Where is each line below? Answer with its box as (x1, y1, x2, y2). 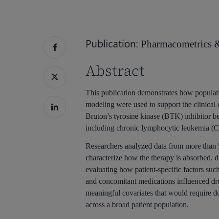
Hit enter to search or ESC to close (44, 53, 153, 63)
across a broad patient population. (86, 200, 189, 209)
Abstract (86, 61, 145, 81)
